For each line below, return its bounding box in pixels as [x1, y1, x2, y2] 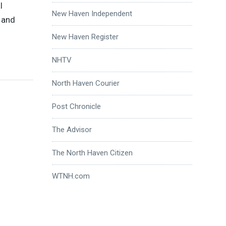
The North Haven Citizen [51, 148, 133, 157]
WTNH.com [51, 171, 90, 181]
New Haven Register [51, 32, 119, 41]
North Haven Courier [51, 78, 120, 88]
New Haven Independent [51, 9, 132, 18]
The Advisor [51, 125, 92, 134]
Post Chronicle [51, 101, 101, 111]
